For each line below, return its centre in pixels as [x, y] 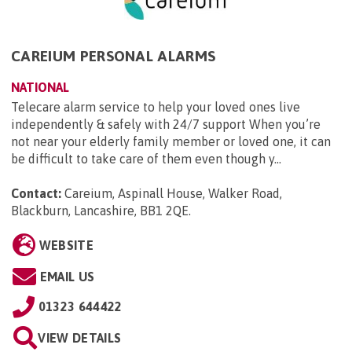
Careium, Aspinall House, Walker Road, [173, 193]
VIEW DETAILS [80, 337]
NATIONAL [40, 87]
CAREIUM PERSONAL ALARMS [114, 55]
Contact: [36, 193]
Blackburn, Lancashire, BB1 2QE [100, 210]
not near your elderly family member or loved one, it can [171, 141]
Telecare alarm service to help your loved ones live [156, 106]
